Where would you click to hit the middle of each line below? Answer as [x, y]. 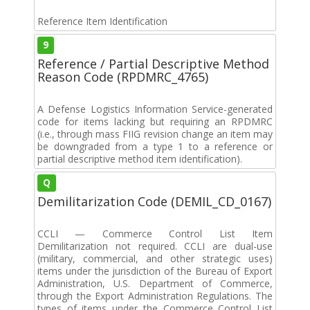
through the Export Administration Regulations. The [155, 295]
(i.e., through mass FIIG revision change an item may [155, 134]
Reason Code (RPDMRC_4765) [123, 76]
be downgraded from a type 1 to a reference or [155, 146]
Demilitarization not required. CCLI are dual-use [155, 246]
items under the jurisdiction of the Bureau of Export [155, 271]
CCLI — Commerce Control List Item [155, 233]
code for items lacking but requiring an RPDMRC [155, 121]
